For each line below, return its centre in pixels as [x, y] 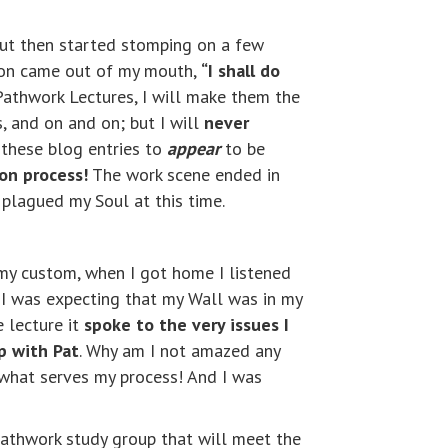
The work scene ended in [184, 174]
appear [193, 148]
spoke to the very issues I [186, 324]
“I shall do [240, 70]
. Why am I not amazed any [179, 350]
